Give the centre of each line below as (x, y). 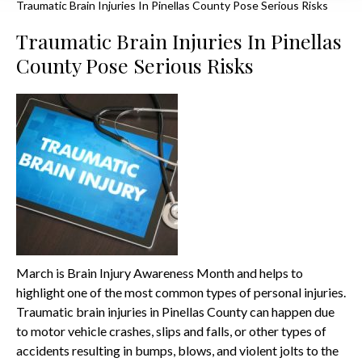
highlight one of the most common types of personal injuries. (181, 292)
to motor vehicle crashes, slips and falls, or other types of (171, 331)
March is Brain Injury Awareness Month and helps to (160, 273)
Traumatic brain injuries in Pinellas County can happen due (175, 311)
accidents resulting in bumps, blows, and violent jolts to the (177, 350)
